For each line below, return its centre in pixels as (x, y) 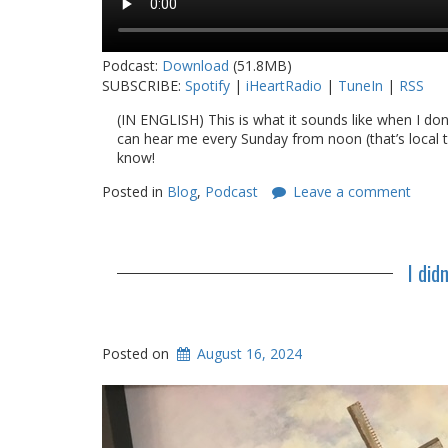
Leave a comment (352, 191)
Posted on (137, 353)
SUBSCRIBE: (143, 85)
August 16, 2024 (250, 353)
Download (195, 65)
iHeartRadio (284, 85)
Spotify (207, 85)
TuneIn (360, 85)
